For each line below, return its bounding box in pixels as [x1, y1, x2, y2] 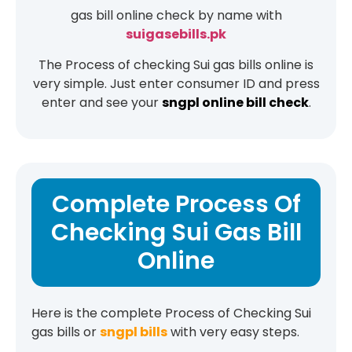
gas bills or [31, 322, 100, 341]
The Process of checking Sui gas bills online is [38, 55, 313, 74]
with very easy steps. [167, 322, 299, 341]
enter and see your [41, 93, 162, 112]
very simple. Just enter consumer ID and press [32, 74, 320, 93]
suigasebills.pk [126, 25, 226, 44]
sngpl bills [100, 322, 167, 341]
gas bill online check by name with [70, 6, 282, 25]
